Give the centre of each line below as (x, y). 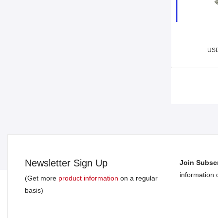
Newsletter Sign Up (66, 163)
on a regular (138, 178)
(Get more (42, 178)
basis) (34, 190)
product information (88, 178)
